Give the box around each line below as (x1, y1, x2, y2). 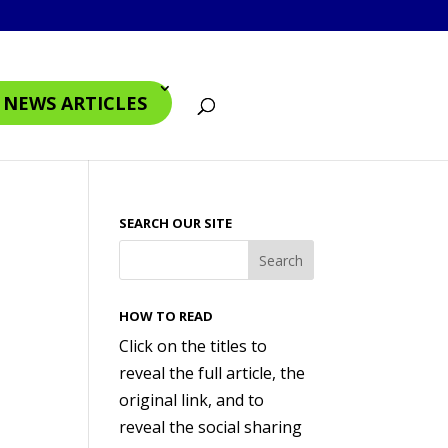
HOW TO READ (119, 307, 214, 325)
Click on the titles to (119, 335, 268, 357)
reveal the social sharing (119, 416, 303, 438)
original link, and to (119, 389, 265, 411)
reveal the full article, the (119, 362, 306, 384)
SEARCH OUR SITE (119, 214, 233, 232)
